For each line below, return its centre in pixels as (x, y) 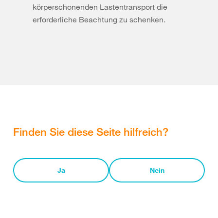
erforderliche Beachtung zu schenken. (99, 19)
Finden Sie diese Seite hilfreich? (91, 131)
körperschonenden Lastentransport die (100, 7)
